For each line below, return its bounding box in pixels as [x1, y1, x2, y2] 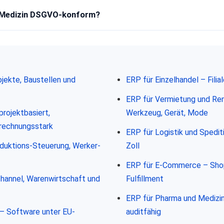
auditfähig [125, 206, 161, 216]
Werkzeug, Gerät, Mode [125, 107, 208, 117]
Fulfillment [125, 173, 163, 183]
